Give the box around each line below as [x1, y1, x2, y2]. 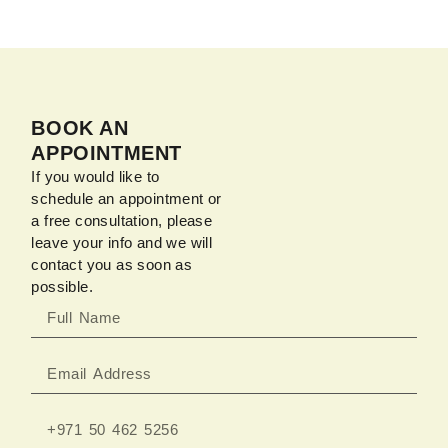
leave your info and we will [31, 233, 213, 251]
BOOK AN [31, 116, 129, 139]
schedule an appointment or [31, 189, 222, 207]
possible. [31, 277, 93, 295]
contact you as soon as [31, 255, 193, 273]
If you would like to [31, 167, 160, 185]
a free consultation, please [31, 211, 213, 229]
